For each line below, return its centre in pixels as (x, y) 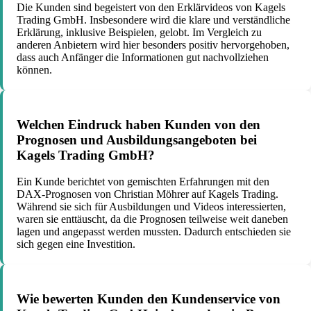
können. (34, 69)
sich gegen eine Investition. (76, 244)
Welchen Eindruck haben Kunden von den (138, 124)
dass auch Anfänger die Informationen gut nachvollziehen (143, 57)
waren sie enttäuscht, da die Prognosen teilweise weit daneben (152, 219)
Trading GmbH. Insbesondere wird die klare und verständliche (153, 19)
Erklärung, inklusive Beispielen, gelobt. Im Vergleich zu (139, 32)
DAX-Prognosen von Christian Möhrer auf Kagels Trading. (148, 194)
